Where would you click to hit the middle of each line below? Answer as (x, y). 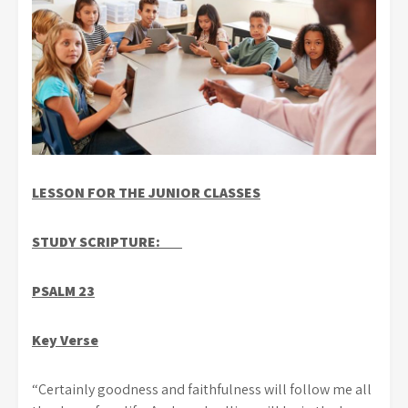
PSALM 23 (63, 291)
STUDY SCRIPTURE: (107, 241)
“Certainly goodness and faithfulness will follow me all (202, 389)
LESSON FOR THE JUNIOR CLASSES (146, 192)
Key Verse (65, 340)
